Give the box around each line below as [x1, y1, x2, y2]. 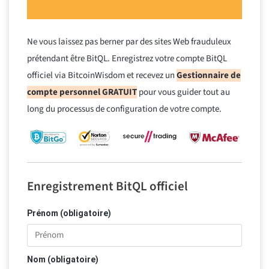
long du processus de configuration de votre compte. [27, 102, 222, 115]
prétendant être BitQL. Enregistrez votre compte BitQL [27, 52, 227, 65]
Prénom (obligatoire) [27, 208, 111, 219]
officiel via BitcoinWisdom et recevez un [27, 68, 177, 82]
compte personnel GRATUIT [27, 85, 137, 98]
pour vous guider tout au [137, 85, 230, 98]
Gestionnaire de [177, 68, 241, 82]
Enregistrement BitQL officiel [27, 177, 188, 196]
